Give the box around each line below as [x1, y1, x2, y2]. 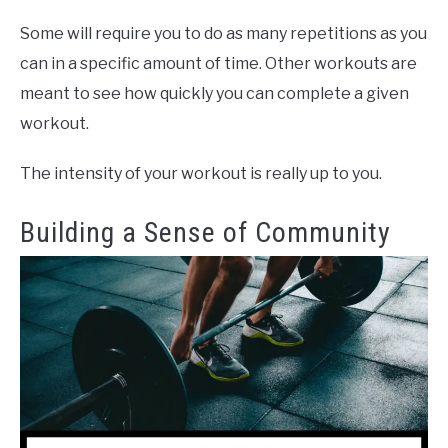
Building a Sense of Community [20, 216, 391, 250]
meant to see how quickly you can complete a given [20, 84, 409, 104]
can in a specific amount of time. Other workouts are [20, 54, 417, 74]
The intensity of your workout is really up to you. [20, 164, 382, 184]
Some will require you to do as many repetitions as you [20, 24, 427, 44]
